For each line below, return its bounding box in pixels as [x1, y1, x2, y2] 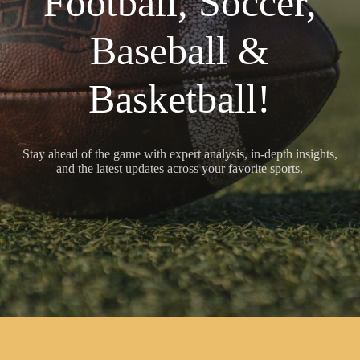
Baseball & [90, 28, 270, 73]
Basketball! [88, 76, 272, 121]
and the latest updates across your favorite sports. [56, 162, 304, 175]
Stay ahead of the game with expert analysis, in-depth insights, [22, 147, 337, 161]
